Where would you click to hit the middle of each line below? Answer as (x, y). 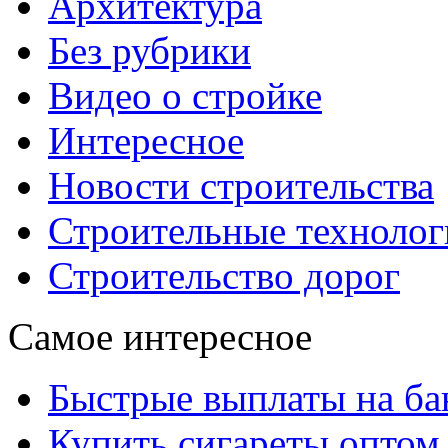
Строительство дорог (224, 275)
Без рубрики (149, 50)
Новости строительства (241, 185)
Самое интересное (160, 336)
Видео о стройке (185, 95)
